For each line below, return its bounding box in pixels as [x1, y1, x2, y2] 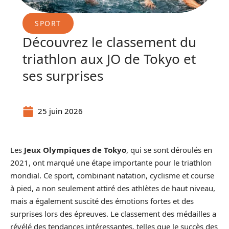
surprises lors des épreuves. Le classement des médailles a [10, 209, 216, 219]
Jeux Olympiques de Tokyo [22, 145, 126, 155]
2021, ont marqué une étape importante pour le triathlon [10, 157, 212, 168]
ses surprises [22, 66, 103, 85]
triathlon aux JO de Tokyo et [22, 50, 196, 68]
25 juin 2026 [38, 106, 83, 116]
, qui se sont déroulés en [126, 145, 212, 155]
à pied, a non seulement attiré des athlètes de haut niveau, [10, 183, 215, 193]
